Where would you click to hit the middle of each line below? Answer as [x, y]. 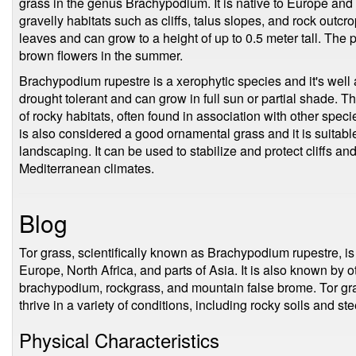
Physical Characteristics [119, 340]
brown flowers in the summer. [101, 55]
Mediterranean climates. [87, 168]
